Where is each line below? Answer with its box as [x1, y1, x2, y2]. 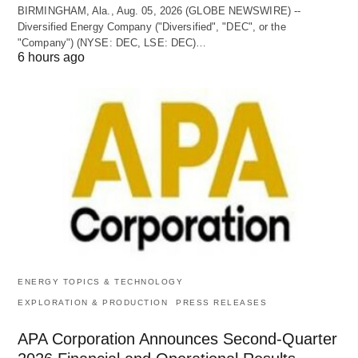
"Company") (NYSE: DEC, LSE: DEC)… [18, 36, 207, 49]
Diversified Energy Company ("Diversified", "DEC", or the [18, 20, 286, 33]
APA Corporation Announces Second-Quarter [18, 330, 337, 348]
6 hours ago [18, 50, 85, 64]
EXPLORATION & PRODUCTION [18, 298, 168, 308]
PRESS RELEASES [176, 298, 267, 308]
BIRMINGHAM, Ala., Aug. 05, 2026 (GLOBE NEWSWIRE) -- [18, 4, 301, 17]
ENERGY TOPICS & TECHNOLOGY [18, 277, 183, 287]
